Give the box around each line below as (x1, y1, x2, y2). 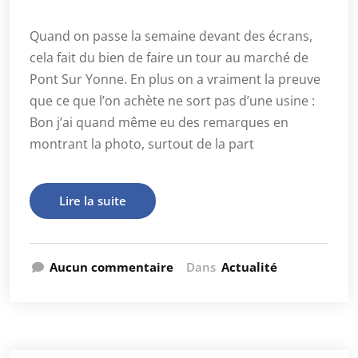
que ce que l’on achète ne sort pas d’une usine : (30, 92, 315, 109)
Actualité (221, 259, 277, 275)
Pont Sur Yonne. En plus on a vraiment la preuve (30, 70, 320, 88)
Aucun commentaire (50, 259, 173, 275)
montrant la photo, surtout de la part (30, 135, 254, 153)
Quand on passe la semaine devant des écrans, (30, 27, 312, 45)
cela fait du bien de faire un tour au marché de (30, 49, 308, 66)
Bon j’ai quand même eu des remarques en (30, 113, 288, 131)
